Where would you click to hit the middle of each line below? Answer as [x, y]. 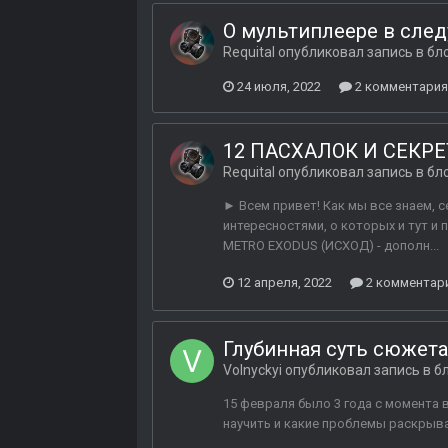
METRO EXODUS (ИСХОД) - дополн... [331, 246]
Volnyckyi [252, 370]
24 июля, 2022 [279, 86]
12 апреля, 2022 [284, 283]
